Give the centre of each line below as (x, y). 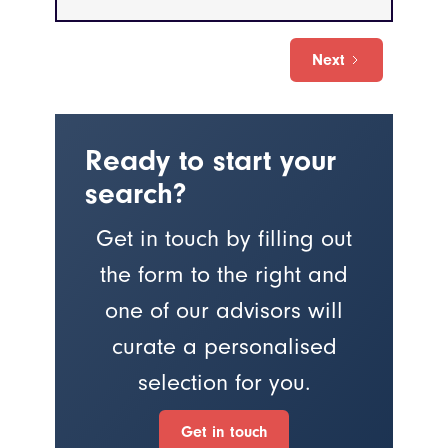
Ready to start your (210, 161)
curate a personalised (224, 346)
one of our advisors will (224, 310)
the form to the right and (224, 274)
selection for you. (224, 382)
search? (135, 194)
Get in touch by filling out (224, 238)
